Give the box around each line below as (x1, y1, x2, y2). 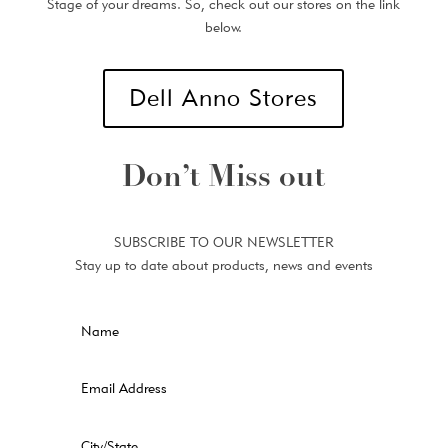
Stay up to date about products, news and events (74, 256, 373, 273)
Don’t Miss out (122, 163, 326, 194)
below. (205, 19, 243, 36)
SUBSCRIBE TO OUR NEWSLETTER (113, 233, 334, 250)
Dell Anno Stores (129, 83, 319, 113)
